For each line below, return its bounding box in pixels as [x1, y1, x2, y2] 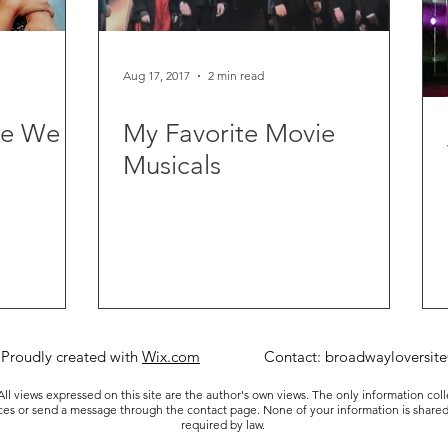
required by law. [180, 417, 268, 432]
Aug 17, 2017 [123, 68, 190, 84]
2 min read [208, 68, 264, 84]
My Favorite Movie [123, 117, 335, 149]
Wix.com [142, 347, 200, 366]
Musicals [123, 149, 221, 181]
